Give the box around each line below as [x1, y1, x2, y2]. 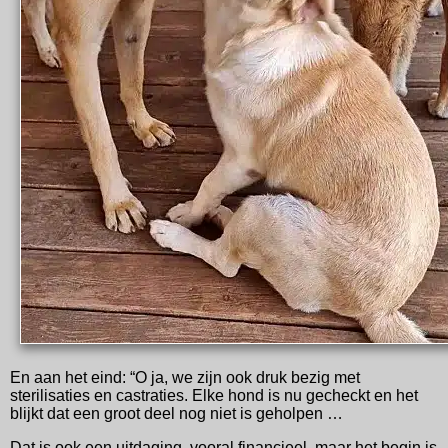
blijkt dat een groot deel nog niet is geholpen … [10, 404, 343, 422]
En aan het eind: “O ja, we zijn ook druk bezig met [10, 368, 360, 386]
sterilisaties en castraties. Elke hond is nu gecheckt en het [10, 386, 418, 404]
